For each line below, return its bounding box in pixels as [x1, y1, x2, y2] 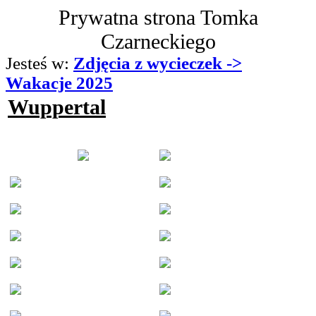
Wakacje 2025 [6, 73, 113, 92]
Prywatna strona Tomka [58, 6, 258, 29]
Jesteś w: [6, 54, 73, 73]
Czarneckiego [100, 30, 216, 53]
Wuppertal [8, 95, 106, 119]
